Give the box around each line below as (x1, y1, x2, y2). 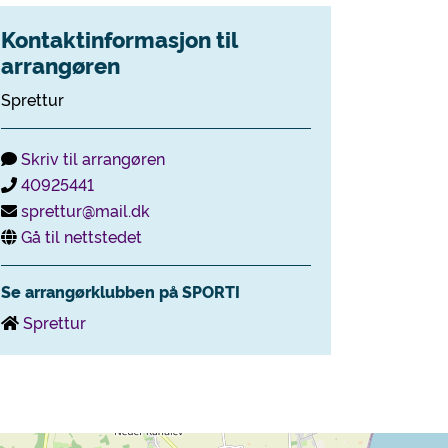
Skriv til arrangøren (21, 147, 165, 169)
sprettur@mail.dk (21, 199, 150, 221)
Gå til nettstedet (21, 225, 142, 247)
